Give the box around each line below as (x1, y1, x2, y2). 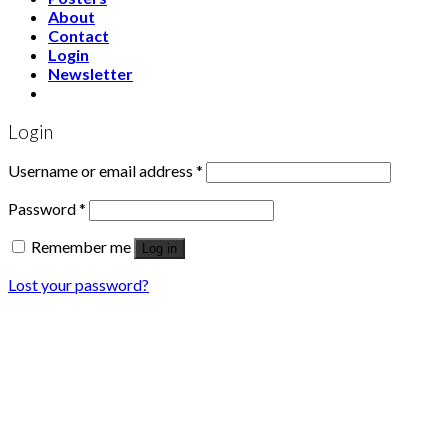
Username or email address (8, 161, 196, 181)
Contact (48, 25, 109, 45)
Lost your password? (8, 275, 149, 295)
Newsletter (48, 63, 133, 83)
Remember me (31, 237, 131, 257)
